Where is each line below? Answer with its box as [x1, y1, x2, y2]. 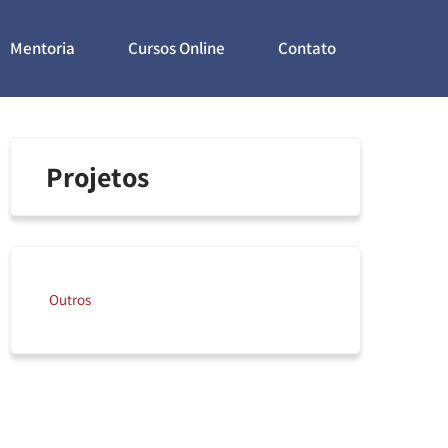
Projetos [46, 158, 150, 195]
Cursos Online [128, 37, 225, 59]
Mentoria [10, 37, 75, 59]
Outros [49, 290, 92, 309]
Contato [278, 37, 336, 59]
